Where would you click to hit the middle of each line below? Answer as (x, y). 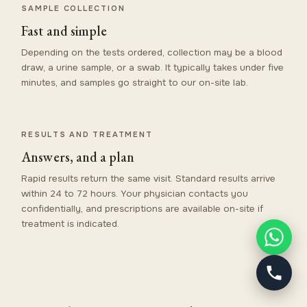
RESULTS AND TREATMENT (87, 134)
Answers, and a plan (78, 157)
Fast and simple (64, 30)
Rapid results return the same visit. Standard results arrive (149, 178)
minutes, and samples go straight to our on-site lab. (135, 82)
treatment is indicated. (71, 223)
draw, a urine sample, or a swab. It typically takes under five (153, 67)
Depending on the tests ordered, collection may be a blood (152, 52)
